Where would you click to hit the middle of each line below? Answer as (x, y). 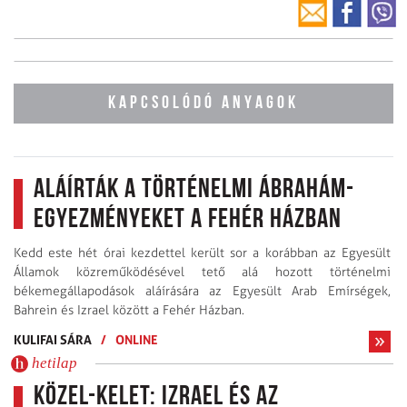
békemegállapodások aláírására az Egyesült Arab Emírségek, (202, 292)
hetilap (55, 363)
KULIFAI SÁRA (53, 340)
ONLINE (136, 340)
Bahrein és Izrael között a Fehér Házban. (129, 311)
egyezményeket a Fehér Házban (188, 221)
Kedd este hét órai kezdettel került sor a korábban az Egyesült (202, 253)
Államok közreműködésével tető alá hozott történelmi (202, 273)
